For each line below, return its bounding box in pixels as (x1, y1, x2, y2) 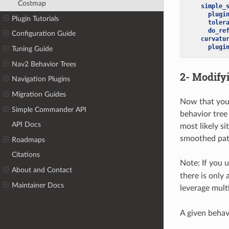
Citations (12, 151, 40, 159)
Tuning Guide (12, 45, 53, 53)
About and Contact (12, 166, 73, 174)
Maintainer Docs (12, 181, 64, 189)
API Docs (12, 121, 41, 129)
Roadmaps (12, 135, 45, 144)
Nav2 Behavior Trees (12, 60, 77, 68)
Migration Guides (12, 90, 66, 98)
